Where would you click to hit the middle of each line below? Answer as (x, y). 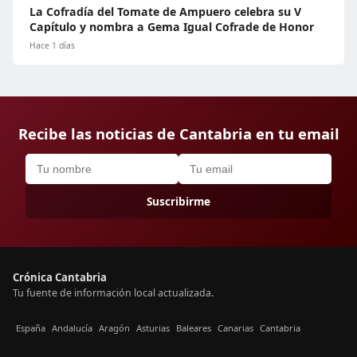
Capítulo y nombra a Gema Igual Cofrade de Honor (172, 27)
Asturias (153, 328)
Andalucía (72, 328)
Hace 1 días (52, 46)
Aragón (114, 328)
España (31, 328)
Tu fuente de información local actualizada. (113, 293)
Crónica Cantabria (60, 278)
